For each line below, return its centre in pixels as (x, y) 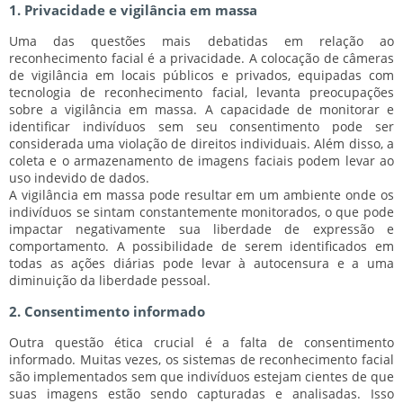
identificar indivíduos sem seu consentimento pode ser (201, 126)
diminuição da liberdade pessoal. (110, 280)
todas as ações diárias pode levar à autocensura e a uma (201, 263)
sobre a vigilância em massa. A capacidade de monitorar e (201, 109)
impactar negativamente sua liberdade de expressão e (201, 228)
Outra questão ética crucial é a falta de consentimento (201, 342)
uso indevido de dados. (79, 177)
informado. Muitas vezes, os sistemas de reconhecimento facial (201, 359)
